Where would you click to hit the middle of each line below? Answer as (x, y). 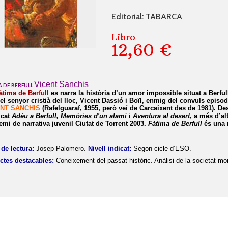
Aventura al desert (162, 116)
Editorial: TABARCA (147, 17)
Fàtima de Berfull (175, 124)
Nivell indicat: (110, 149)
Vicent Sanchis (62, 84)
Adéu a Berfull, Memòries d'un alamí (69, 116)
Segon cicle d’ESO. (163, 149)
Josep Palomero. (60, 149)
